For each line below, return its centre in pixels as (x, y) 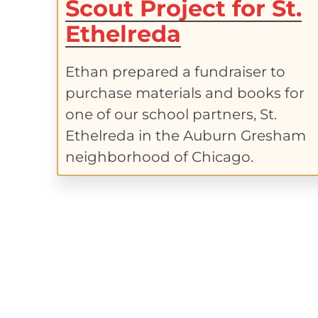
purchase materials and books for (185, 93)
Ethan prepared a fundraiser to (176, 71)
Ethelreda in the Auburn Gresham (186, 135)
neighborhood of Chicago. (160, 157)
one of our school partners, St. (171, 114)
